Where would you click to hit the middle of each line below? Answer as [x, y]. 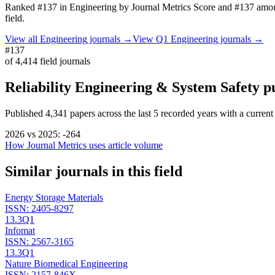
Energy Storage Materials [54, 197]
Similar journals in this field [94, 171]
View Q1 [152, 39]
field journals [64, 61]
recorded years [188, 113]
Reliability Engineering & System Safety [132, 87]
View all [22, 39]
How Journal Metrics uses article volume [84, 145]
